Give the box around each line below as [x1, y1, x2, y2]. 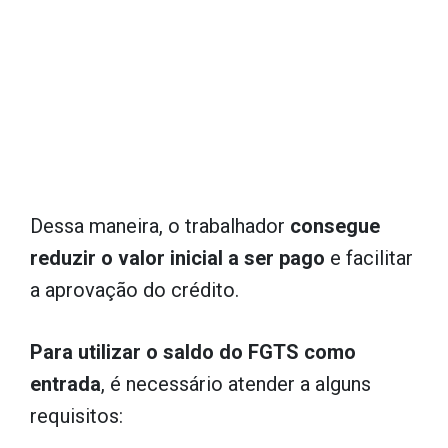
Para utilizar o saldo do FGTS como [30, 340, 356, 364]
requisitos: [30, 404, 123, 428]
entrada [30, 372, 101, 396]
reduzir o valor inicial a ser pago [30, 246, 325, 270]
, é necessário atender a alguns [101, 372, 371, 396]
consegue [290, 214, 380, 238]
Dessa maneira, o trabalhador [30, 214, 290, 238]
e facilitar [325, 246, 413, 270]
